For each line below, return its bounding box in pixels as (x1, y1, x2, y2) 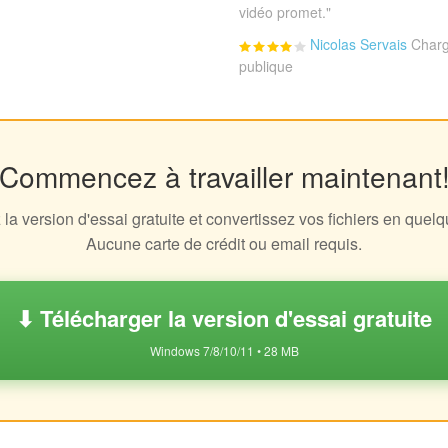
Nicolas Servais (310, 34, 407, 55)
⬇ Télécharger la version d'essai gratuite (16, 302, 432, 335)
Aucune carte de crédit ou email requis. (86, 232, 362, 256)
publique (239, 56, 293, 77)
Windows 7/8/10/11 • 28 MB (149, 342, 299, 360)
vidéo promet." (239, 2, 331, 23)
